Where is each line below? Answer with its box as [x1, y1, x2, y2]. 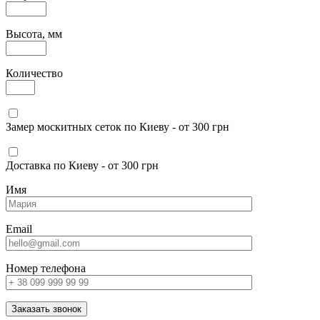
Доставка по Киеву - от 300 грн [6, 159, 159, 172]
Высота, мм [6, 28, 62, 41]
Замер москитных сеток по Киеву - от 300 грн [6, 121, 229, 134]
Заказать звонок [11, 304, 81, 315]
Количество [6, 67, 63, 80]
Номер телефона [6, 262, 86, 275]
